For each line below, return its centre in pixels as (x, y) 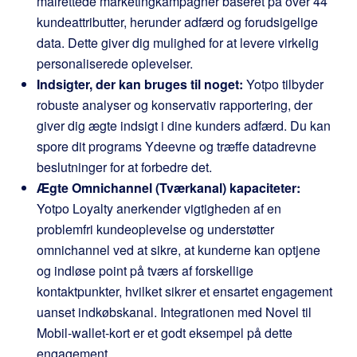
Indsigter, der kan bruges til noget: (140, 84)
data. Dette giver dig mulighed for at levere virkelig (178, 43)
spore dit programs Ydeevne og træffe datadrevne (177, 146)
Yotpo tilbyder (283, 84)
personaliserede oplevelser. (115, 63)
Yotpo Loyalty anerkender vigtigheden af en (159, 208)
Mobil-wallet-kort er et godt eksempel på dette (165, 333)
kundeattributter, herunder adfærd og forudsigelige (177, 22)
